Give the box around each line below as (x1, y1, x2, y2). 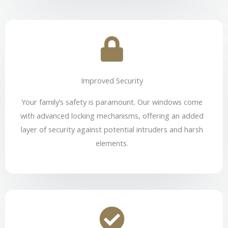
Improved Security (81, 75, 143, 85)
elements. (96, 137, 128, 148)
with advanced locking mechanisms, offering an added (20, 110, 204, 121)
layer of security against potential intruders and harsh (21, 124, 203, 134)
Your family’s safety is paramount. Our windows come (21, 96, 203, 107)
